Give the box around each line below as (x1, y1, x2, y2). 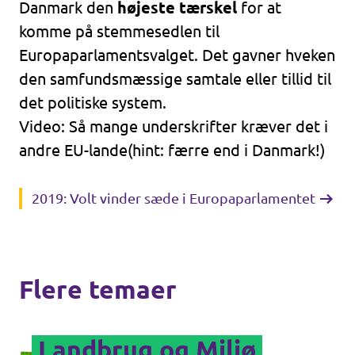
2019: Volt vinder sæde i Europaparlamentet (32, 190, 315, 206)
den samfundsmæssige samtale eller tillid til (19, 70, 331, 88)
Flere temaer (19, 275, 177, 303)
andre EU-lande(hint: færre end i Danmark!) (19, 141, 325, 159)
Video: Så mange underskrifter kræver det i (19, 117, 328, 136)
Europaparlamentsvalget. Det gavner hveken (19, 46, 335, 64)
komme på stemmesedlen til (19, 22, 219, 40)
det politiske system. (19, 94, 166, 112)
